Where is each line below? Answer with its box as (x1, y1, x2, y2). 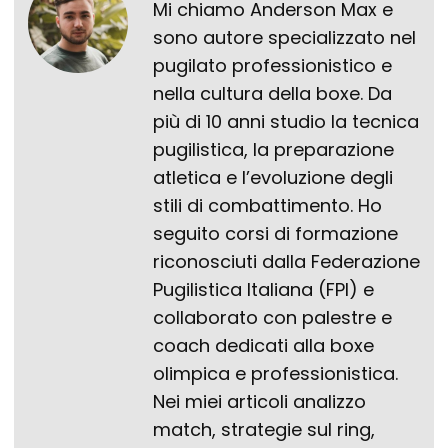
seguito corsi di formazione (153, 221, 398, 247)
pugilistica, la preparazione (153, 137, 394, 163)
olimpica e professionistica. (153, 361, 398, 387)
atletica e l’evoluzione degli (153, 165, 393, 191)
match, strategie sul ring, (153, 417, 375, 443)
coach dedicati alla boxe (153, 333, 374, 359)
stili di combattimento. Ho (153, 193, 382, 219)
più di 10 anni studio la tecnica (153, 109, 419, 135)
